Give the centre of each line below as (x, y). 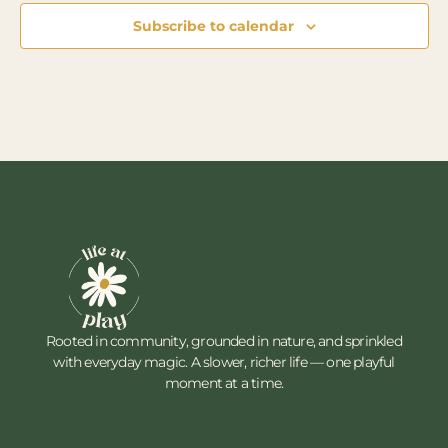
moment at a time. (224, 382)
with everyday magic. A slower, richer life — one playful (224, 361)
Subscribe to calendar (213, 26)
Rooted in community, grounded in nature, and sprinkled (224, 340)
